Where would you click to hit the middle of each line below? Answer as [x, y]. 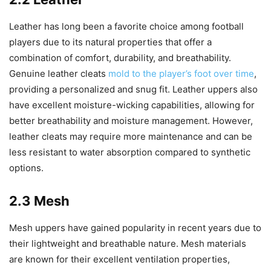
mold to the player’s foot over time [181, 73]
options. [26, 168]
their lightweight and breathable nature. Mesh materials [128, 243]
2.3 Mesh [39, 201]
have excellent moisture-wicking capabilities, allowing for [132, 105]
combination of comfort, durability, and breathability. [120, 57]
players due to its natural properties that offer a [110, 42]
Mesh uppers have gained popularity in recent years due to [135, 227]
